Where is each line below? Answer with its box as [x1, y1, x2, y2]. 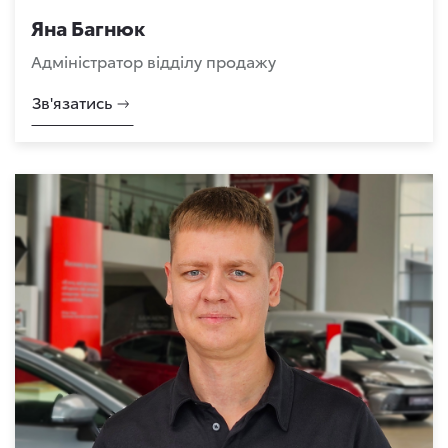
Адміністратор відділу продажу [31, 49, 276, 72]
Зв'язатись [32, 90, 113, 113]
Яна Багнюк [31, 13, 145, 41]
